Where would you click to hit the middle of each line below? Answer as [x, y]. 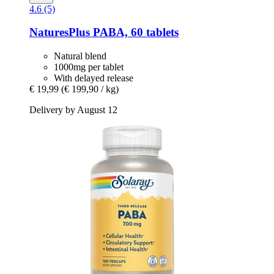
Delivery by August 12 [73, 110]
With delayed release [94, 78]
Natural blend [80, 56]
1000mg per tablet [89, 67]
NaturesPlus [60, 32]
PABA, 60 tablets [134, 32]
